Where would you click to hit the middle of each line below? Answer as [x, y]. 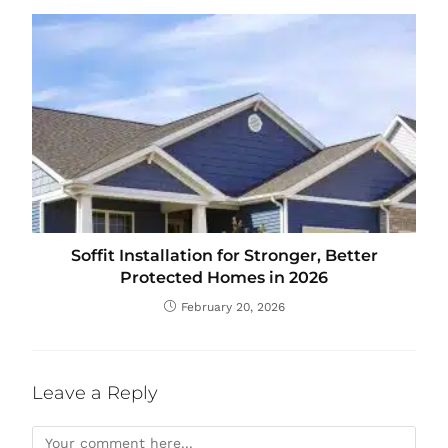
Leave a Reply [95, 392]
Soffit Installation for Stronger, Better [224, 255]
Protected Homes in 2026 [224, 277]
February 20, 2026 [232, 306]
